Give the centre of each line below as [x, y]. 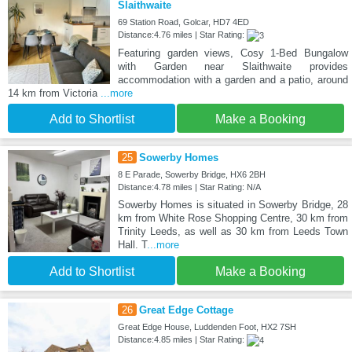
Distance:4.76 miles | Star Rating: [182, 35]
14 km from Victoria [54, 93]
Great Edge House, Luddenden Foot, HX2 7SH [207, 327]
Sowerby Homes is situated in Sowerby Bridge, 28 [233, 205]
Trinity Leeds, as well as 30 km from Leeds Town [233, 232]
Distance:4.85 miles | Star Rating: [182, 340]
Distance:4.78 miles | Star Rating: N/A [189, 187]
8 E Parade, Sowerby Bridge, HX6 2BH [191, 175]
